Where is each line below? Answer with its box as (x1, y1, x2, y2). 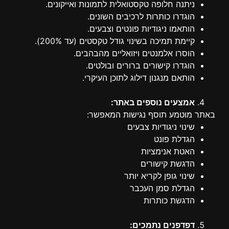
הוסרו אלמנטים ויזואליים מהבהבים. (74, 48, 195, 58)
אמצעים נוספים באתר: (111, 97, 195, 107)
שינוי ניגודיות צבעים (127, 122, 195, 132)
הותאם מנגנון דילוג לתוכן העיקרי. (82, 73, 195, 83)
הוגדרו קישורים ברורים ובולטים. (86, 60, 195, 71)
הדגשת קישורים (141, 158, 195, 169)
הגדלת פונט (154, 134, 195, 144)
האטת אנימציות (141, 146, 195, 156)
